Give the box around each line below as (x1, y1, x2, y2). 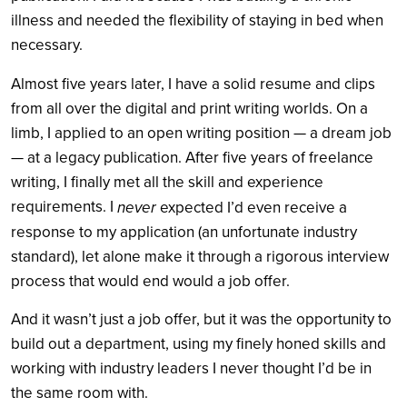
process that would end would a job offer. (11, 272, 293, 292)
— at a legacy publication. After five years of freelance (11, 148, 373, 168)
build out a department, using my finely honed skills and (11, 334, 386, 354)
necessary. (11, 35, 86, 55)
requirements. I (11, 197, 117, 217)
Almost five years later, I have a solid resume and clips (11, 74, 375, 94)
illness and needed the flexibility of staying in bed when (11, 11, 383, 31)
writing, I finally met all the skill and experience (11, 173, 323, 193)
